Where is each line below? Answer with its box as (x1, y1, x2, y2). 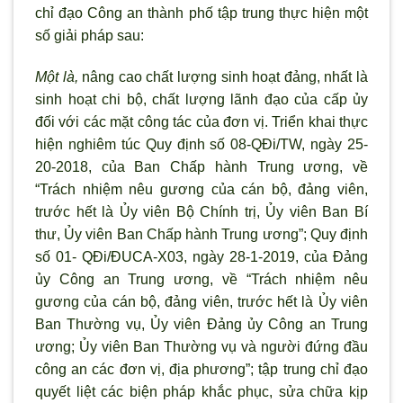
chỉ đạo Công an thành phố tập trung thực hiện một (35, 5, 368, 22)
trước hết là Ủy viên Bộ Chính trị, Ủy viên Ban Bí (35, 203, 368, 219)
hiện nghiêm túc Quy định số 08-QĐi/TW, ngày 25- (35, 136, 368, 152)
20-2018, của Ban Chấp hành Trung (35, 158, 304, 175)
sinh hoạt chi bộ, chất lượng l (35, 91, 234, 107)
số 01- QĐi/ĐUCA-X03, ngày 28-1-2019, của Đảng (35, 248, 368, 264)
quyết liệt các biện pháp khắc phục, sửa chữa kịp (35, 383, 368, 399)
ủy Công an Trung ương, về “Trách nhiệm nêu (35, 271, 368, 287)
